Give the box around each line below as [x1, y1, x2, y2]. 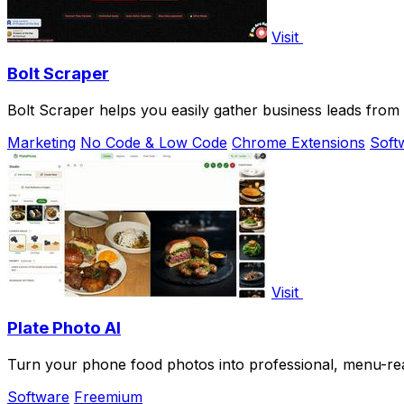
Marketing [7, 133, 76, 151]
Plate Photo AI [7, 317, 121, 339]
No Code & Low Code [80, 133, 227, 151]
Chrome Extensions [232, 133, 365, 151]
